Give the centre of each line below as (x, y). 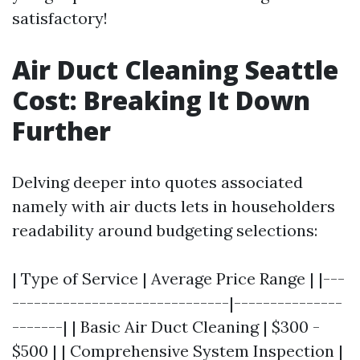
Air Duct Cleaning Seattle (175, 70)
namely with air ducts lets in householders (174, 206)
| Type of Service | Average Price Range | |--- (178, 278)
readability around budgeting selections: (165, 230)
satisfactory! (60, 18)
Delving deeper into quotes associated (157, 182)
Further (61, 131)
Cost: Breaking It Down (161, 100)
